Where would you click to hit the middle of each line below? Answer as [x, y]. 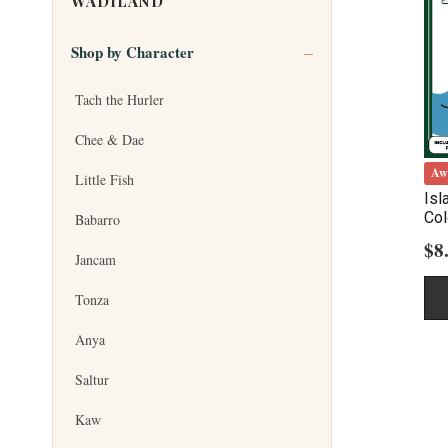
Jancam [95, 260]
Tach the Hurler [119, 100]
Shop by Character [132, 52]
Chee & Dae [109, 140]
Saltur [92, 380]
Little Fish [104, 180]
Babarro [97, 220]
